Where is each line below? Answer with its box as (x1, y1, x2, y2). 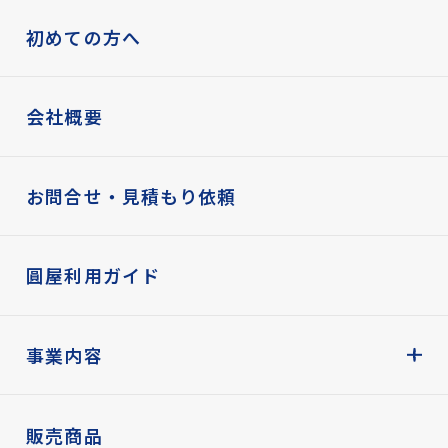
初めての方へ (26, 23, 141, 50)
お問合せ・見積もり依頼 (26, 182, 237, 209)
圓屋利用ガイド (26, 262, 160, 289)
